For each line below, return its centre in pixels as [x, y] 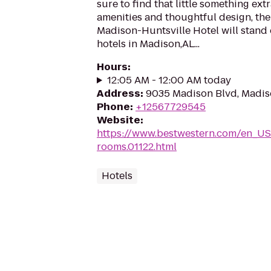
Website [119, 120]
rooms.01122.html [137, 147]
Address [119, 93]
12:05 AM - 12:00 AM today [169, 80]
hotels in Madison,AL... [148, 44]
